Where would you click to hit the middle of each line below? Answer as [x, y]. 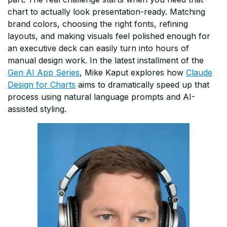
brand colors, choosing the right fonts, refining [98, 24]
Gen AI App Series [44, 73]
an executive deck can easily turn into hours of [98, 48]
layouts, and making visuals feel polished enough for [109, 36]
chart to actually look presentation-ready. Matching [106, 12]
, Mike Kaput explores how [133, 73]
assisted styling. [37, 109]
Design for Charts [42, 85]
